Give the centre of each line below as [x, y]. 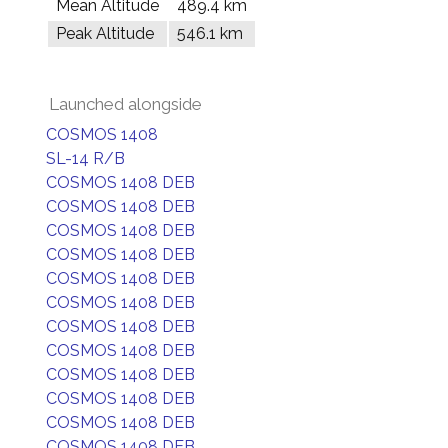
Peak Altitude [105, 33]
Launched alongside [125, 104]
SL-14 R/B [85, 158]
